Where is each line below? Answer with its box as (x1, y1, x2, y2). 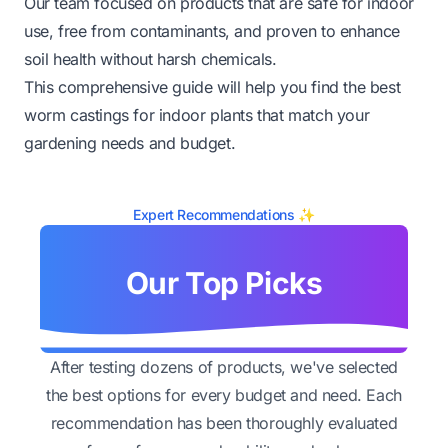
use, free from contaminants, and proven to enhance (24, 21, 401, 42)
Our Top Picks (125, 265, 323, 302)
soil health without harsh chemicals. (24, 49, 277, 70)
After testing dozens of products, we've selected (50, 357, 398, 378)
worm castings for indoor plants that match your (24, 105, 370, 126)
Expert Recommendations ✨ (133, 206, 315, 224)
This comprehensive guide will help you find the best (24, 77, 401, 98)
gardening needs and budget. (24, 133, 236, 154)
